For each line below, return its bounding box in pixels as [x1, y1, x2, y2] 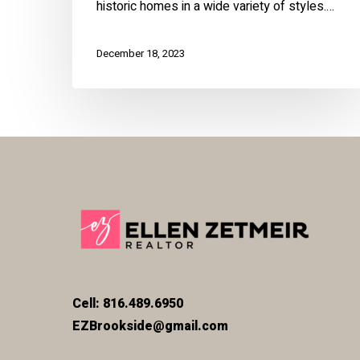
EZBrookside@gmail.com [72, 317, 228, 337]
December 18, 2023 [96, 46, 185, 62]
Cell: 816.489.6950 [72, 294, 183, 314]
